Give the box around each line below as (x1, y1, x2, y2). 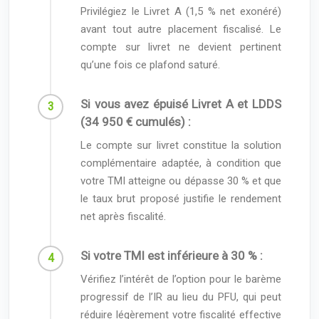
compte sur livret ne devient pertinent (80, 40, 281, 53)
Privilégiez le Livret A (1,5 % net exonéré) (80, 4, 281, 18)
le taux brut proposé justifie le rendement (80, 192, 281, 205)
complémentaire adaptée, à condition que (80, 156, 281, 169)
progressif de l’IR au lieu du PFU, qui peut (80, 290, 281, 303)
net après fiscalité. (80, 209, 166, 223)
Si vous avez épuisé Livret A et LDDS (80, 96, 281, 111)
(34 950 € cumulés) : (80, 114, 191, 129)
